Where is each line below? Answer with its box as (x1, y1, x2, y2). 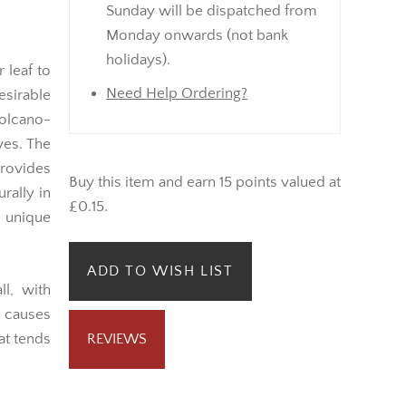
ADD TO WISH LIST (87, 263, 234, 280)
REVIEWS (87, 331, 147, 348)
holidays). (106, 51, 170, 68)
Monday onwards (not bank (106, 26, 288, 43)
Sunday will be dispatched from (106, 2, 317, 19)
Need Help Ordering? (106, 84, 247, 101)
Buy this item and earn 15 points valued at (69, 173, 341, 190)
